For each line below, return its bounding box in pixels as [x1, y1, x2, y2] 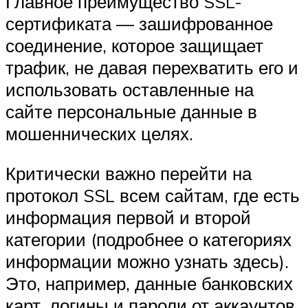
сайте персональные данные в [5, 100, 257, 123]
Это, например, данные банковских [5, 272, 293, 294]
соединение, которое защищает [5, 34, 263, 57]
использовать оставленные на [5, 78, 254, 101]
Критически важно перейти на [5, 162, 252, 184]
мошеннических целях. [5, 122, 193, 145]
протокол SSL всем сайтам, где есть [5, 184, 300, 206]
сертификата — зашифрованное [5, 12, 273, 35]
